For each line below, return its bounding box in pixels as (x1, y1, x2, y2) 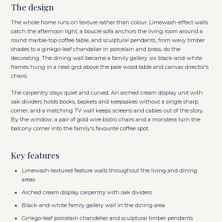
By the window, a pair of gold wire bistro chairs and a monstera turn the (11, 115, 201, 123)
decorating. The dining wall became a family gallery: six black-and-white (11, 54, 203, 61)
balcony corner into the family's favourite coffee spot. (11, 124, 150, 132)
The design (11, 1, 55, 12)
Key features (11, 149, 60, 161)
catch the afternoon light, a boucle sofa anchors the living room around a (11, 27, 203, 35)
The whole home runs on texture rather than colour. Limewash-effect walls (11, 18, 209, 26)
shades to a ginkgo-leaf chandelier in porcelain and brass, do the (11, 45, 181, 53)
